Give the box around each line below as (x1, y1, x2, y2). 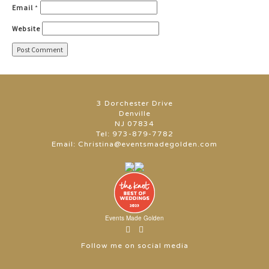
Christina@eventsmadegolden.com (78, 140, 217, 148)
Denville (118, 109, 151, 118)
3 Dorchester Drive (96, 99, 173, 107)
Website (12, 24, 40, 33)
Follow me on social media (80, 241, 189, 250)
